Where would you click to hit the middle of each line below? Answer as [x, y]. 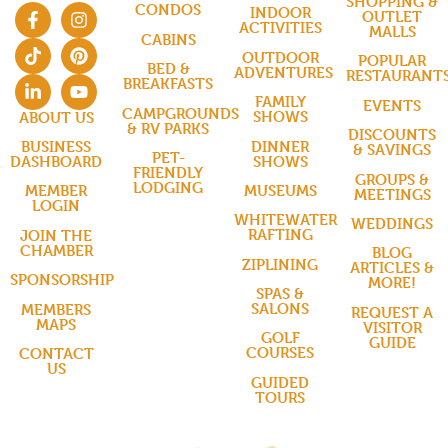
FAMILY [280, 102]
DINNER [280, 146]
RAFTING [280, 235]
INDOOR [280, 13]
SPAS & [280, 294]
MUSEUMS [280, 190]
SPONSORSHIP [62, 280]
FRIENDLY [168, 172]
